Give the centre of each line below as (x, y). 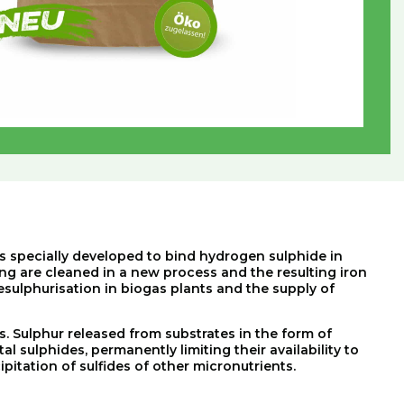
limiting (206, 350)
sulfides (105, 366)
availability (305, 350)
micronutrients (243, 366)
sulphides (52, 350)
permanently (134, 350)
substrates (200, 334)
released (96, 334)
